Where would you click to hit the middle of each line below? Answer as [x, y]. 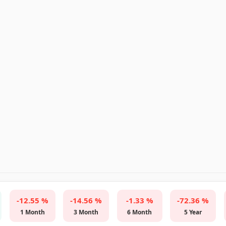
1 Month [32, 212]
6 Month [140, 212]
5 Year [193, 212]
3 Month [86, 212]
